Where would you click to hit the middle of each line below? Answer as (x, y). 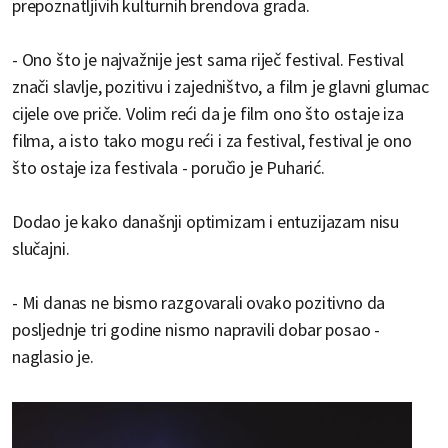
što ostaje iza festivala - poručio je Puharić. (168, 168)
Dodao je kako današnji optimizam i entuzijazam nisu (206, 222)
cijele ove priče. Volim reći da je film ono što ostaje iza (208, 114)
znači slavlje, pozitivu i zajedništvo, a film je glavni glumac (221, 87)
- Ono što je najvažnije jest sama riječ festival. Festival (208, 60)
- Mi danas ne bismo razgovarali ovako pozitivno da (199, 303)
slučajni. (41, 249)
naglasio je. (53, 357)
